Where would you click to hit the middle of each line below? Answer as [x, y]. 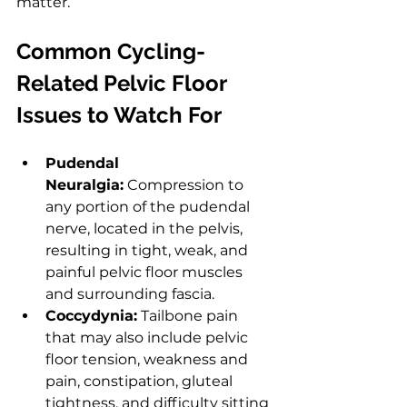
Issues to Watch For [119, 114]
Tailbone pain [189, 315]
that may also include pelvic [149, 337]
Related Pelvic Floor [124, 83]
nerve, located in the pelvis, [146, 228]
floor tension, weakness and [149, 359]
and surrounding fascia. [130, 293]
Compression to [185, 184]
